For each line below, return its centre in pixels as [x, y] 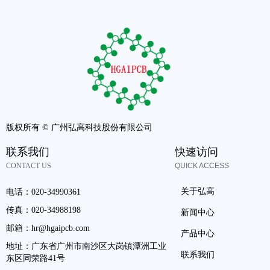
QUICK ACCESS [202, 166]
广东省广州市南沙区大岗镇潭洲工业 [99, 246]
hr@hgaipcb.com [61, 228]
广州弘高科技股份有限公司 [102, 127]
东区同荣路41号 [36, 258]
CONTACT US [29, 166]
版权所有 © [27, 127]
